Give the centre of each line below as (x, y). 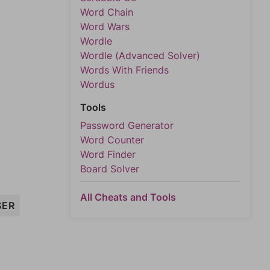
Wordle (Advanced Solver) (140, 55)
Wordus (97, 84)
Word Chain (107, 12)
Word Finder (108, 154)
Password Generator (127, 125)
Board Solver (110, 169)
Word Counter (112, 140)
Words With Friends (124, 70)
